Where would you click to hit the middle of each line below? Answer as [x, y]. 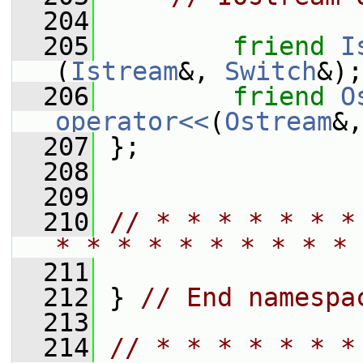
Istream [124, 71]
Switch [271, 71]
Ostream [278, 122]
